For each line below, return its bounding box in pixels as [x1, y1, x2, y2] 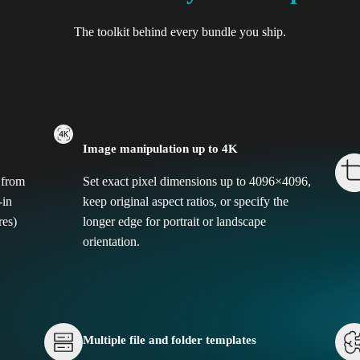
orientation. [83, 234, 141, 249]
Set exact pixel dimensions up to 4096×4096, [83, 174, 312, 189]
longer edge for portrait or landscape [83, 214, 267, 229]
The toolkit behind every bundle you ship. [73, 25, 286, 39]
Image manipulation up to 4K [83, 141, 239, 155]
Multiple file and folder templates [83, 333, 257, 347]
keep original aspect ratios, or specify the [83, 194, 289, 209]
